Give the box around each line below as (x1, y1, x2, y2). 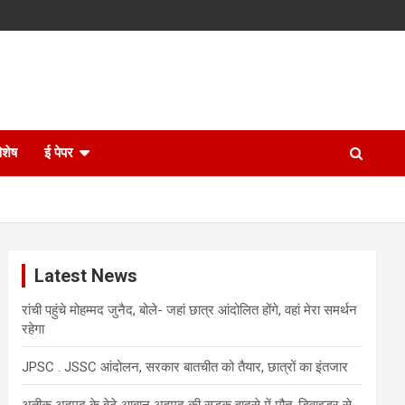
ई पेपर (44, 145, 73, 161)
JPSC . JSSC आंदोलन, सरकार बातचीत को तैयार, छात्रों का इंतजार (22, 359, 349, 375)
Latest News (34, 265, 138, 287)
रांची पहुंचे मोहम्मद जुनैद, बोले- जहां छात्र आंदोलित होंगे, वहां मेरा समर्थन (22, 302, 358, 318)
